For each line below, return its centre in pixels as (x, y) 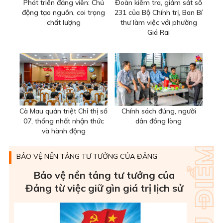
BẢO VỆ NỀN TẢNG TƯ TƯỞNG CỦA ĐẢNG (87, 156)
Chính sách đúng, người (159, 111)
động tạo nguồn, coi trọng (63, 13)
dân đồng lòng (159, 121)
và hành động (63, 131)
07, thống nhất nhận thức (63, 121)
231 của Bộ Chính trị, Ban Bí (159, 13)
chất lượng (63, 23)
